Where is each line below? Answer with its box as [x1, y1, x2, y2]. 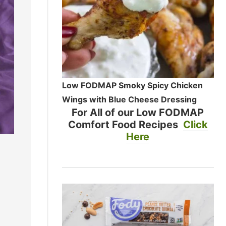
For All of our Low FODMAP [72, 106, 204, 119]
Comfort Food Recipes [68, 119, 183, 131]
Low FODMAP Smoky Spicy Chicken [62, 80, 203, 91]
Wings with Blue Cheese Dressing [62, 94, 197, 105]
